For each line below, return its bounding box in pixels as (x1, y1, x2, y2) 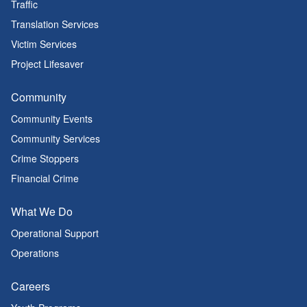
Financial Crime (11, 171, 79, 185)
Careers (11, 278, 50, 294)
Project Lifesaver (11, 57, 84, 71)
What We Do (11, 204, 73, 219)
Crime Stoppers (11, 151, 79, 165)
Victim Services (11, 37, 77, 51)
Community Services (11, 132, 100, 145)
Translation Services (11, 17, 99, 31)
